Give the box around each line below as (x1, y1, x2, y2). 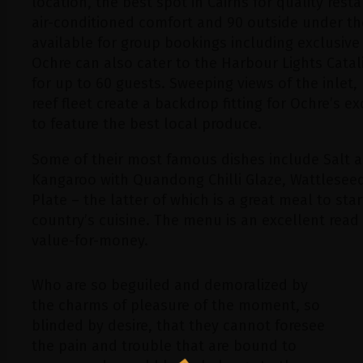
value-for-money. (32, 232, 149, 250)
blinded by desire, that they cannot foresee (32, 317, 326, 335)
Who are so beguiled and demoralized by (32, 276, 309, 294)
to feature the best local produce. (32, 115, 263, 133)
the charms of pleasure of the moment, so (32, 297, 321, 314)
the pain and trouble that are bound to (32, 337, 297, 355)
